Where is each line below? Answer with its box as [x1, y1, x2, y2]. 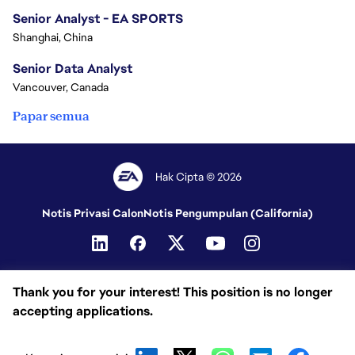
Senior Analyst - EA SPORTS [13, 10, 183, 27]
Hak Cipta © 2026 [155, 170, 242, 184]
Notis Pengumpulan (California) [143, 206, 313, 220]
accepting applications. [13, 303, 153, 319]
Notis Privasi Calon [42, 206, 143, 220]
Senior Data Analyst [13, 60, 132, 77]
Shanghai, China [13, 30, 93, 44]
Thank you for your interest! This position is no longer [13, 284, 333, 300]
